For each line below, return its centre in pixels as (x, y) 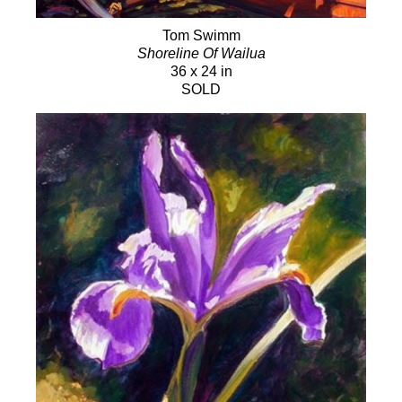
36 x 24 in (201, 71)
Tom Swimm (201, 35)
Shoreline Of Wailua (201, 53)
